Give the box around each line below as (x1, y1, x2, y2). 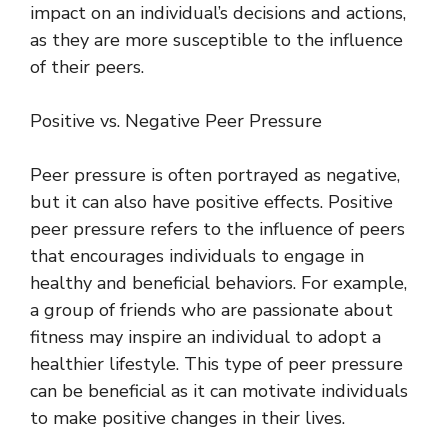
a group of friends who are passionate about (30, 298, 393, 322)
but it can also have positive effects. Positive (30, 190, 393, 214)
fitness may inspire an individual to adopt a (30, 325, 381, 349)
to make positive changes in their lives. (30, 406, 345, 430)
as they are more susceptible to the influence (30, 28, 403, 52)
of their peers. (30, 55, 144, 79)
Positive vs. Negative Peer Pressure (30, 109, 322, 133)
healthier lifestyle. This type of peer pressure (30, 352, 403, 376)
